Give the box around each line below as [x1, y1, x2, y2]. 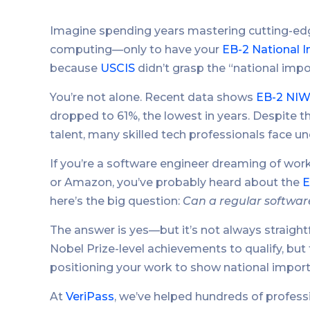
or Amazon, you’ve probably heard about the [50, 175, 302, 189]
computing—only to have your [50, 42, 222, 56]
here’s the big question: [50, 194, 183, 208]
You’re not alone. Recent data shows [50, 90, 256, 104]
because [50, 61, 100, 75]
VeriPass [66, 289, 114, 303]
